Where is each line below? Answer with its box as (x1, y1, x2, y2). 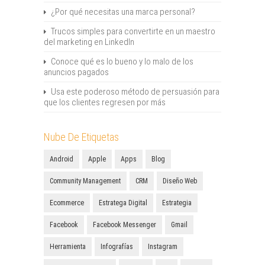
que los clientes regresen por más (44, 97, 166, 108)
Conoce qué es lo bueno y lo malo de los (51, 56, 193, 67)
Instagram (148, 243, 177, 251)
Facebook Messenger (93, 221, 156, 229)
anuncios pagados (44, 67, 109, 77)
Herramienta (50, 243, 86, 251)
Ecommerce (50, 199, 84, 207)
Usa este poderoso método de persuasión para (51, 86, 219, 97)
